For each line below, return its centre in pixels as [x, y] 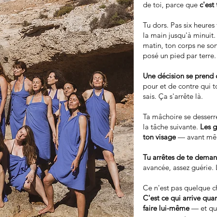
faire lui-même [167, 208]
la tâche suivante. [171, 127]
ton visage [159, 137]
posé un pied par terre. [179, 55]
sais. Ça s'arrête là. [173, 96]
